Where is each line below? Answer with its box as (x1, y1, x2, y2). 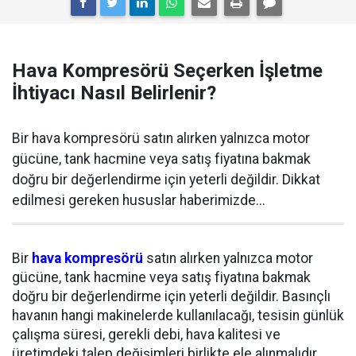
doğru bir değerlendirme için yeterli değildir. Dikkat (12, 172, 320, 188)
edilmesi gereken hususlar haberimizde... (12, 192, 265, 209)
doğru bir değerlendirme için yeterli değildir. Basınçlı (12, 288, 331, 305)
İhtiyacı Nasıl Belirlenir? (12, 82, 216, 105)
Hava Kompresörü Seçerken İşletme (12, 60, 323, 83)
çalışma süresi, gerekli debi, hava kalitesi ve (12, 327, 281, 343)
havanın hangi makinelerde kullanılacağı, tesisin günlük (12, 308, 344, 324)
